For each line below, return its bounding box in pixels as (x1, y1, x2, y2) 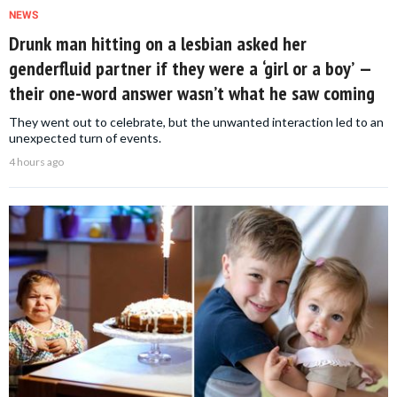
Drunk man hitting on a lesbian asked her (9, 30, 307, 56)
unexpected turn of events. (9, 129, 161, 145)
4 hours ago (9, 154, 64, 168)
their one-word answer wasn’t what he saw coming (9, 80, 375, 105)
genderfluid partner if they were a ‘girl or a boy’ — (9, 55, 372, 81)
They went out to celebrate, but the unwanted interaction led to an (9, 113, 384, 129)
